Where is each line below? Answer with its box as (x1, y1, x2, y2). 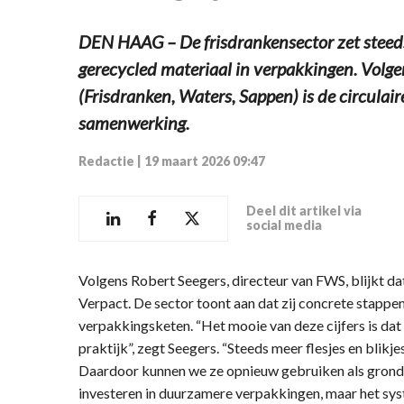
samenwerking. (78, 111, 189, 133)
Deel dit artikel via (246, 203, 362, 219)
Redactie (78, 152, 134, 169)
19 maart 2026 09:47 (144, 152, 265, 169)
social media (246, 217, 322, 234)
